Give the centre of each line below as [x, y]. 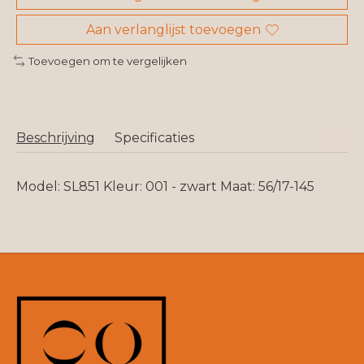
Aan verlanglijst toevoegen [173, 30]
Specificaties [154, 137]
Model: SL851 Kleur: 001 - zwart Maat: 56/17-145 [165, 186]
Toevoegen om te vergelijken [107, 61]
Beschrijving [56, 137]
